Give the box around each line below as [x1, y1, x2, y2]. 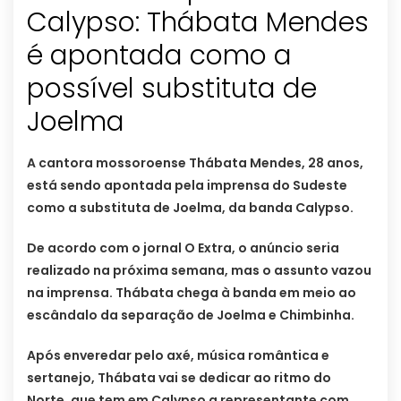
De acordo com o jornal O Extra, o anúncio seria [27, 239, 339, 258]
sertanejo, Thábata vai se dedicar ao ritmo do [27, 369, 331, 388]
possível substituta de [27, 70, 317, 108]
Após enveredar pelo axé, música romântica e [27, 346, 329, 365]
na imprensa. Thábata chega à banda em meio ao [27, 284, 356, 303]
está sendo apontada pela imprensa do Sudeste [27, 176, 347, 195]
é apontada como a [27, 37, 292, 75]
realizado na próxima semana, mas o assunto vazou [27, 261, 371, 280]
